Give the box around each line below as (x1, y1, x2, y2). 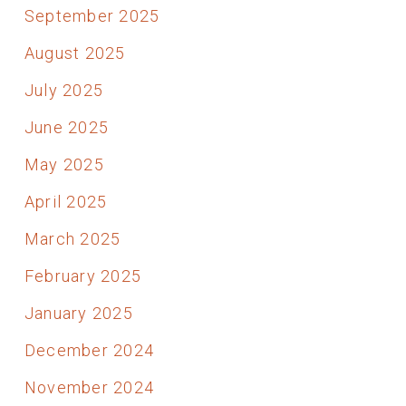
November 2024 (24, 377, 155, 397)
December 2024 (24, 340, 155, 360)
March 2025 (24, 228, 121, 248)
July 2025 (24, 80, 104, 100)
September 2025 (24, 5, 160, 25)
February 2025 (24, 266, 142, 285)
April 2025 (24, 191, 108, 211)
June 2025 (24, 117, 110, 137)
